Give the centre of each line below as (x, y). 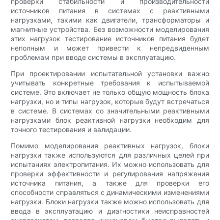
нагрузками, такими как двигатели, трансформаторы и (110, 20)
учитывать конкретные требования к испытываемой (110, 83)
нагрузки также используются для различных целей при (110, 155)
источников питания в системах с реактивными (110, 11)
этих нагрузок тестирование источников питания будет (110, 39)
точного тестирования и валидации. (71, 130)
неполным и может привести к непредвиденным (110, 48)
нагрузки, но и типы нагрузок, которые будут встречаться (110, 102)
